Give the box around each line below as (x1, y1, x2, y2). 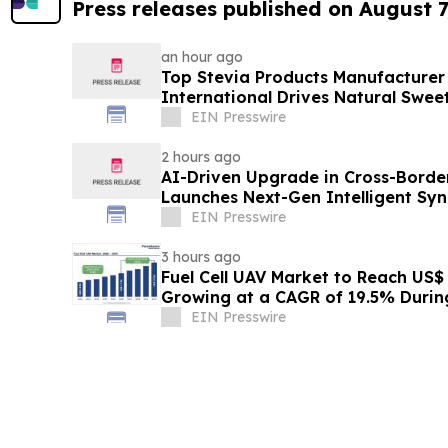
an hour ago (160, 48, 243, 67)
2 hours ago (160, 148, 241, 167)
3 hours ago (160, 248, 241, 267)
